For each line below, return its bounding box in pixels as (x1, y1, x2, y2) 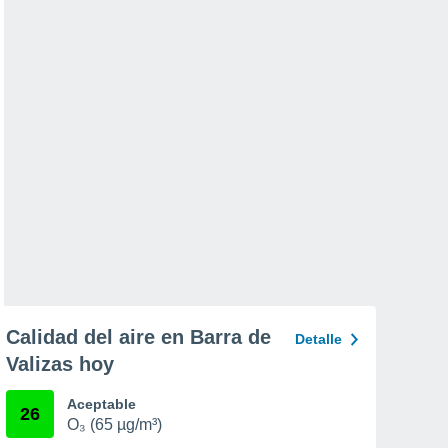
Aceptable (67, 396, 136, 412)
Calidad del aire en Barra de (6, 326, 271, 348)
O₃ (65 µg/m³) (67, 416, 162, 433)
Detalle (295, 331, 342, 347)
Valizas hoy (6, 353, 114, 375)
